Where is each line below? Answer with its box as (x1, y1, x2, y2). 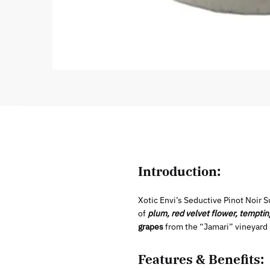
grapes (137, 221, 163, 232)
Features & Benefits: (137, 250, 264, 268)
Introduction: (137, 162, 221, 180)
